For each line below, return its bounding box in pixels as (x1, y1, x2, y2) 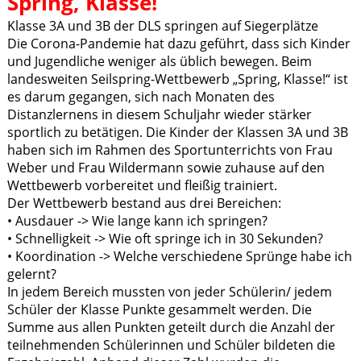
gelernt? (6, 265, 56, 284)
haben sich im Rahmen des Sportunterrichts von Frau (6, 141, 333, 160)
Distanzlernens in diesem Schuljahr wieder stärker (6, 106, 312, 124)
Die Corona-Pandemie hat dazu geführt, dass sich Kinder (6, 35, 351, 53)
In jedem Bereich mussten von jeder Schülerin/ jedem (6, 283, 332, 301)
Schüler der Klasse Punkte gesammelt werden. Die (6, 301, 312, 319)
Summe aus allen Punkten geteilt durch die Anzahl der (6, 318, 335, 337)
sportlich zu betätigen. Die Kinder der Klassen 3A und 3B (6, 123, 348, 142)
